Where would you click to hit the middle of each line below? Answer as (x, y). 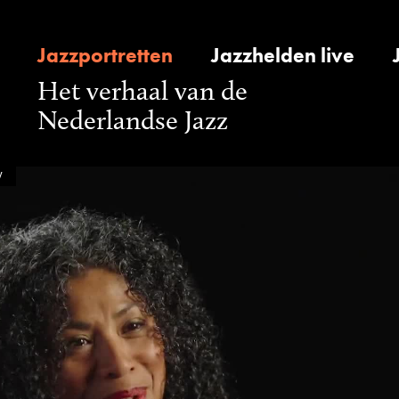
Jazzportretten (105, 55)
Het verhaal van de (142, 91)
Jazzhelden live (283, 55)
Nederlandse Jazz (133, 120)
